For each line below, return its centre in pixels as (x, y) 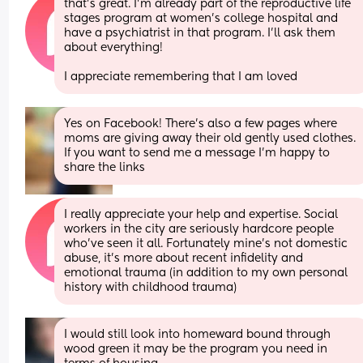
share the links (105, 167)
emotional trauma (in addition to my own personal (206, 273)
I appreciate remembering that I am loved (181, 77)
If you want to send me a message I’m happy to (197, 153)
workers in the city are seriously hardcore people (199, 229)
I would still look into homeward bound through (198, 334)
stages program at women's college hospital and (201, 18)
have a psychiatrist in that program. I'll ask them (200, 33)
